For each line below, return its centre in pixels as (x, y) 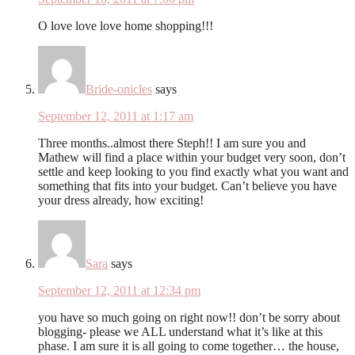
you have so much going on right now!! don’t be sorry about (189, 317)
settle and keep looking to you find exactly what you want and (193, 171)
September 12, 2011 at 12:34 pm (119, 290)
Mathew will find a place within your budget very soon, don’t (192, 157)
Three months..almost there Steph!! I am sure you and (172, 143)
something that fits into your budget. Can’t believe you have (187, 185)
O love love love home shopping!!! (126, 25)
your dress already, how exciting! (121, 200)
